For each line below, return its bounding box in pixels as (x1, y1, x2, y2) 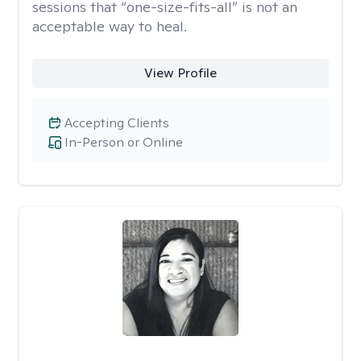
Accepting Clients (64, 114, 169, 131)
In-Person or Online (64, 134, 183, 151)
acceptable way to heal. (32, 17, 187, 35)
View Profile (143, 64, 217, 81)
